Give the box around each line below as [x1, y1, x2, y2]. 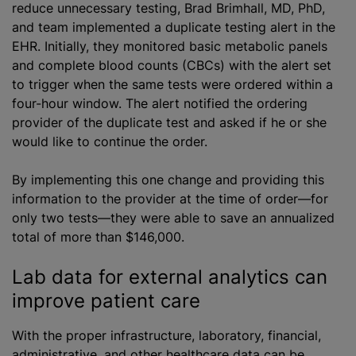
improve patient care [12, 288, 200, 312]
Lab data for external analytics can [12, 265, 327, 288]
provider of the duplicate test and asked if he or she [12, 114, 327, 130]
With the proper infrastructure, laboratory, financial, [12, 327, 321, 343]
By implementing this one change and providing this [12, 171, 324, 188]
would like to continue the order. [12, 133, 207, 149]
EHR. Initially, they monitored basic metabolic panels [12, 37, 327, 54]
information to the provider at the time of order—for [12, 190, 328, 207]
